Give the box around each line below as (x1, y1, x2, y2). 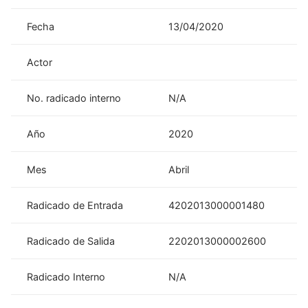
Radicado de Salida (27, 234, 115, 247)
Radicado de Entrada (27, 199, 124, 211)
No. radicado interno (27, 91, 122, 104)
